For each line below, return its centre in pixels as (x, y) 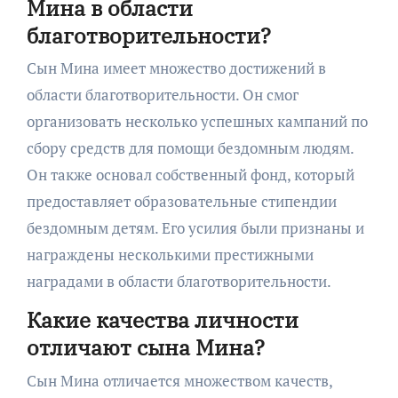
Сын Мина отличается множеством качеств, (179, 380)
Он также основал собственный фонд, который (190, 175)
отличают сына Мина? (145, 347)
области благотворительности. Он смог (162, 95)
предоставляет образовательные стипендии (181, 201)
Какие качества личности (162, 320)
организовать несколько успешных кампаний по (197, 121)
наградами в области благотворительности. (179, 281)
